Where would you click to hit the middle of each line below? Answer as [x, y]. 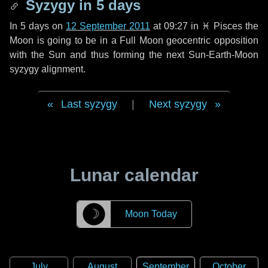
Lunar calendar [134, 175]
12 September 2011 [108, 26]
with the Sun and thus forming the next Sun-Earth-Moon [134, 55]
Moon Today [151, 214]
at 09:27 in [176, 26]
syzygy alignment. [48, 69]
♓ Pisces [222, 26]
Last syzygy [89, 104]
